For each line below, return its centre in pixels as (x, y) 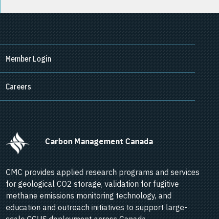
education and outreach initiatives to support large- (97, 208)
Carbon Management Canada (103, 142)
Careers (18, 87)
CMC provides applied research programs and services (103, 172)
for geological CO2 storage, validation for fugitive (92, 184)
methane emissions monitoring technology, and (89, 196)
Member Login (28, 59)
